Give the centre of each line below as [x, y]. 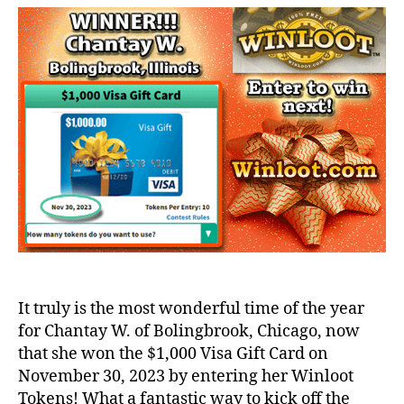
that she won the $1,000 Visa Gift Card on [173, 353]
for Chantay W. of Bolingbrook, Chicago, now [189, 331]
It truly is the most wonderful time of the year [191, 308]
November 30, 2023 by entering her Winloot [186, 376]
